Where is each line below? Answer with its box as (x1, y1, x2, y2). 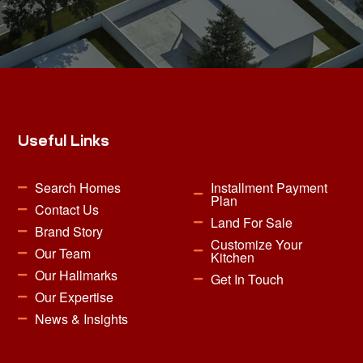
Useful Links (18, 130, 110, 151)
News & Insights (35, 309, 129, 328)
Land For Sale (211, 212, 293, 232)
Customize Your (211, 234, 303, 254)
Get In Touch (211, 269, 284, 288)
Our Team (35, 243, 92, 263)
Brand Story (35, 221, 104, 241)
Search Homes (35, 177, 122, 197)
